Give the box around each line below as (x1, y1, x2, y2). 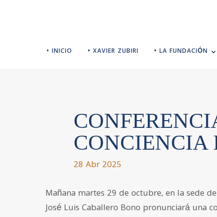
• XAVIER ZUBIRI (87, 46, 139, 57)
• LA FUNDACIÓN (154, 46, 208, 57)
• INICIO (46, 46, 72, 57)
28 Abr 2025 (74, 158, 122, 172)
